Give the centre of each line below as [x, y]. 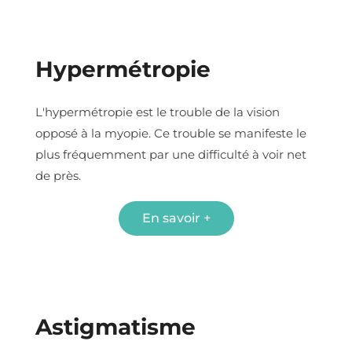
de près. [58, 175]
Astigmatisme [115, 326]
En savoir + [176, 218]
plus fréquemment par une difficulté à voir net [171, 154]
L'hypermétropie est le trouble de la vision [158, 112]
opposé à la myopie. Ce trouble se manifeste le [171, 133]
